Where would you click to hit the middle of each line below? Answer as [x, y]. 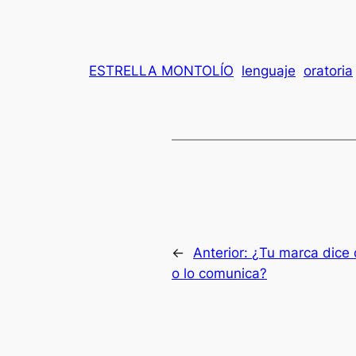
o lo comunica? [219, 273]
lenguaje [269, 71]
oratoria [328, 71]
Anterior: [222, 252]
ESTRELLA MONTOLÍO [161, 71]
